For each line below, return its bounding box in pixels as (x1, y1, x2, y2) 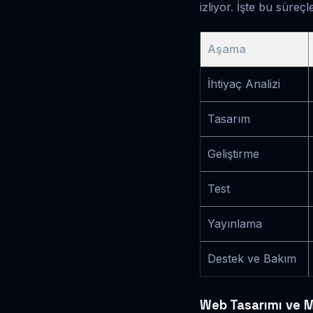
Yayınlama (208, 217, 262, 231)
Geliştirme (208, 147, 259, 161)
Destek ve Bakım (208, 252, 296, 265)
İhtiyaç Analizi (208, 77, 280, 91)
